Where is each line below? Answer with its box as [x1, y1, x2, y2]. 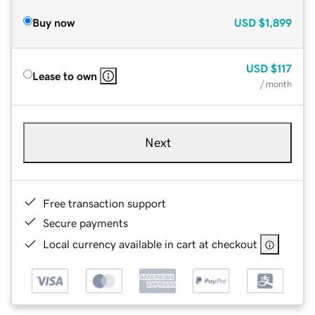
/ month [260, 79, 292, 89]
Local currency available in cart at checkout [43, 238, 257, 250]
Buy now [32, 16, 75, 28]
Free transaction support [43, 197, 166, 209]
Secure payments [43, 217, 128, 229]
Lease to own [32, 70, 97, 82]
